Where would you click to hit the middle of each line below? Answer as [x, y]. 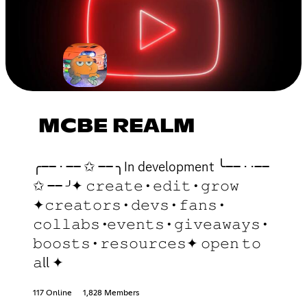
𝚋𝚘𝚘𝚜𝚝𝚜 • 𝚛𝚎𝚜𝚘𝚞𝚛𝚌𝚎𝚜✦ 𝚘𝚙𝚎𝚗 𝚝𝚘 [147, 243]
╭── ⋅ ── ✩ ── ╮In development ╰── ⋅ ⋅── [151, 166]
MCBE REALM [117, 126]
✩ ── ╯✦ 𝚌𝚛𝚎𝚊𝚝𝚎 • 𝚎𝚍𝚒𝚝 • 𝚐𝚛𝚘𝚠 [136, 185]
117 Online [52, 293]
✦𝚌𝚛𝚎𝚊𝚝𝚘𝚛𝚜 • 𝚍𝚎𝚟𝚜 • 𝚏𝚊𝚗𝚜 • [128, 205]
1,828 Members [111, 293]
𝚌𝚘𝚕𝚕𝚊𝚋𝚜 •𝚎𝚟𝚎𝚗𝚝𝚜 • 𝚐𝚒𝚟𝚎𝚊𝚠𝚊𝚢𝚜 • [150, 224]
